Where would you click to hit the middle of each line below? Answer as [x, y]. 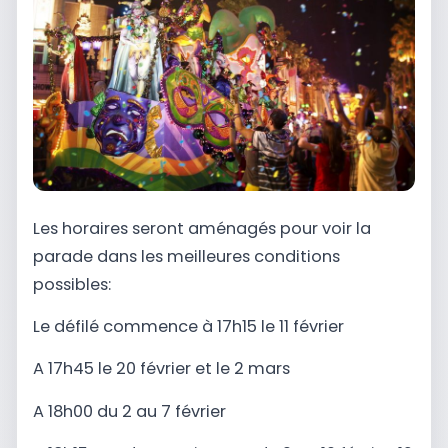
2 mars [262, 369]
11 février [311, 327]
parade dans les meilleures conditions [186, 256]
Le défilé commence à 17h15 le [156, 327]
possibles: [72, 284]
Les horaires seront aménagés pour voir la [202, 228]
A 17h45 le [74, 369]
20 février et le [175, 369]
